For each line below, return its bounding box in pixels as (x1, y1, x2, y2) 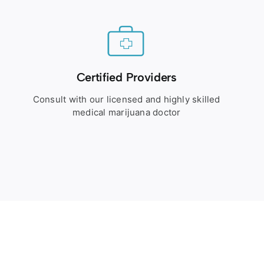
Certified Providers (76, 70, 177, 84)
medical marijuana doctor (72, 107, 181, 118)
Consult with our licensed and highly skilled (32, 94, 220, 105)
